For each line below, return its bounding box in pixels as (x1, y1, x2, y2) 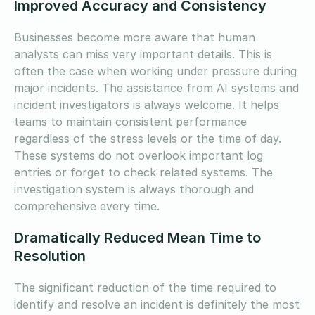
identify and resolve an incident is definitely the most (14, 297, 300, 311)
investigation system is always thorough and (14, 181, 254, 196)
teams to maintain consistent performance (14, 114, 247, 129)
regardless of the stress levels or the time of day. (14, 131, 281, 146)
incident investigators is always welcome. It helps (14, 97, 279, 112)
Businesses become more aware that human (14, 30, 255, 44)
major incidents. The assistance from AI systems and (14, 80, 299, 95)
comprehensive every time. (14, 198, 163, 213)
